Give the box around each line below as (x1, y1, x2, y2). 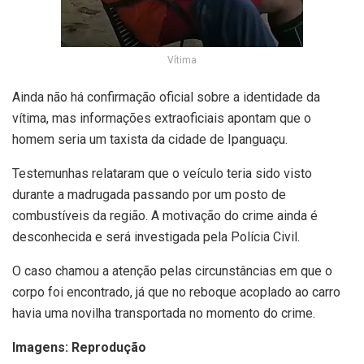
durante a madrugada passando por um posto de (12, 187, 286, 203)
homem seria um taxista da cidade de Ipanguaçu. (12, 132, 288, 148)
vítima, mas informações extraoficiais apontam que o (12, 110, 311, 127)
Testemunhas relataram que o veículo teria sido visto (12, 166, 312, 182)
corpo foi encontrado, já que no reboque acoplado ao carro (12, 284, 340, 301)
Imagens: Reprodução (12, 340, 149, 356)
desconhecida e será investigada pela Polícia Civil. (12, 229, 300, 245)
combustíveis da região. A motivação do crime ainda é (12, 208, 318, 224)
